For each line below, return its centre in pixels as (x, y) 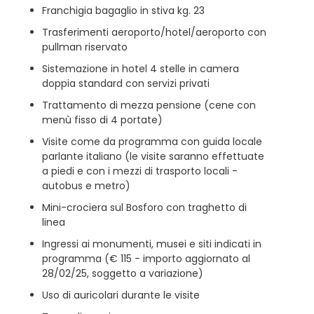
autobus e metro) (86, 186)
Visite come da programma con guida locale (152, 142)
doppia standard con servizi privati (127, 83)
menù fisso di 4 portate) (102, 120)
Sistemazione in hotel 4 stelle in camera (141, 69)
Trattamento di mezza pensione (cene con (149, 105)
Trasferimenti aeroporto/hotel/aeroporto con (154, 32)
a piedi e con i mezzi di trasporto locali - (140, 171)
